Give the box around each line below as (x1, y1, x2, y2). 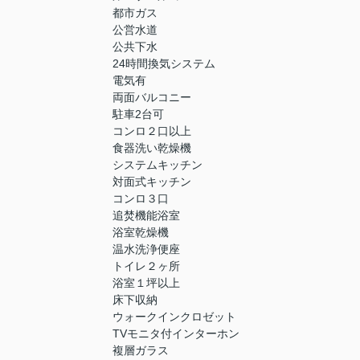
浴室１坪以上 (112, 276, 180, 290)
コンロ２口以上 (112, 125, 191, 138)
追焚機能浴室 (112, 209, 180, 223)
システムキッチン (112, 158, 202, 172)
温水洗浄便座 (112, 243, 180, 256)
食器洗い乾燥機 (112, 141, 191, 155)
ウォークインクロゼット (112, 310, 236, 324)
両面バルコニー (112, 91, 191, 104)
